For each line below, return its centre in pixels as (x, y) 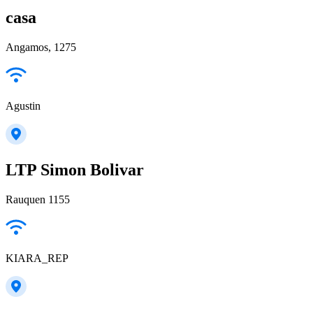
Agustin (23, 105)
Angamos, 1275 (41, 47)
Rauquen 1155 (38, 200)
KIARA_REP (37, 259)
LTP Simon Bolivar (75, 170)
